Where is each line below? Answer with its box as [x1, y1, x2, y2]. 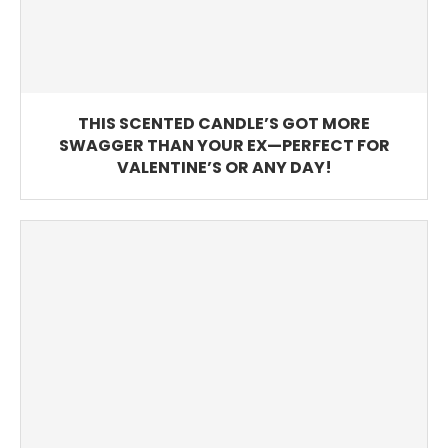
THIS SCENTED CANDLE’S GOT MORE [78, 111, 370, 135]
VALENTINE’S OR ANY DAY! [116, 155, 332, 179]
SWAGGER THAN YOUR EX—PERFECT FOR [58, 133, 390, 157]
